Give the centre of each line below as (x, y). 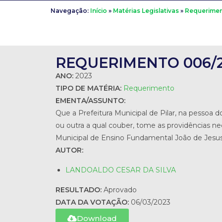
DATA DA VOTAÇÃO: (93, 202)
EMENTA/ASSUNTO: (90, 100)
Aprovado (120, 190)
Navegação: (70, 10)
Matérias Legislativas (146, 10)
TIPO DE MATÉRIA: (89, 88)
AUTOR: (69, 150)
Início (99, 10)
